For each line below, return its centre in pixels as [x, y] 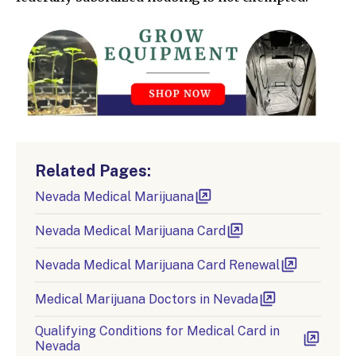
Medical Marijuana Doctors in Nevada [147, 300]
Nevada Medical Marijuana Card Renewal [157, 265]
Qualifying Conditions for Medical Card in [157, 331]
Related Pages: [93, 171]
